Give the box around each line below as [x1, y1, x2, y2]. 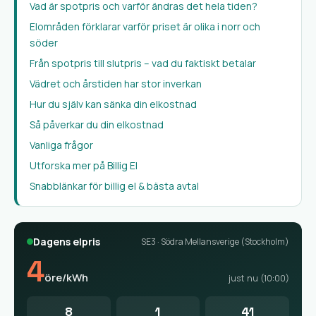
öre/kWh [44, 270, 88, 285]
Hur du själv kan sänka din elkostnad [30, 97, 197, 111]
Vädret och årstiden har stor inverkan [30, 77, 202, 90]
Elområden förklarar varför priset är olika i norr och [30, 20, 260, 33]
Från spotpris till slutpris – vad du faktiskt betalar [30, 56, 256, 70]
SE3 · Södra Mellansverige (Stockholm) [141, 236, 289, 248]
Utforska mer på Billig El [30, 159, 138, 172]
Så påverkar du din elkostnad [30, 118, 164, 131]
